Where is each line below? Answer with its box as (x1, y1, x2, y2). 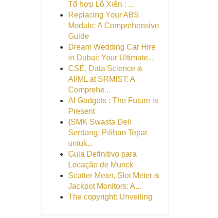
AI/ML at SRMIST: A (68, 75, 135, 83)
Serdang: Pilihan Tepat (68, 128, 147, 137)
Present (68, 107, 95, 115)
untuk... (68, 139, 93, 147)
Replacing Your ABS (68, 11, 139, 19)
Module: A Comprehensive (68, 21, 159, 30)
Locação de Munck (68, 161, 133, 169)
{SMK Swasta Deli (68, 118, 131, 126)
